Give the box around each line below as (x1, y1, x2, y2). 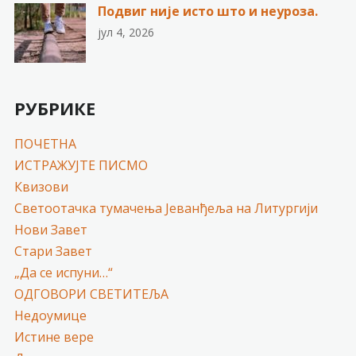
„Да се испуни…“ (14, 263, 113, 281)
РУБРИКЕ (14, 95, 95, 120)
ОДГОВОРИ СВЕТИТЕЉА (14, 284, 168, 303)
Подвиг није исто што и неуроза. (97, 2, 318, 20)
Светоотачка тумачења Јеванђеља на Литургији (14, 199, 318, 217)
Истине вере (14, 327, 94, 346)
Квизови (14, 177, 68, 195)
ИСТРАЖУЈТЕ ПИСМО (14, 156, 148, 174)
